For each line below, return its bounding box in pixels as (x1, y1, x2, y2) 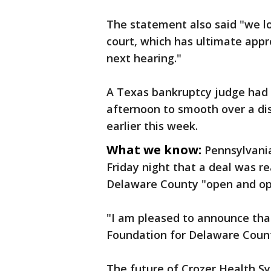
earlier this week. (106, 119, 198, 133)
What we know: (106, 142, 201, 158)
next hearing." (106, 51, 181, 65)
